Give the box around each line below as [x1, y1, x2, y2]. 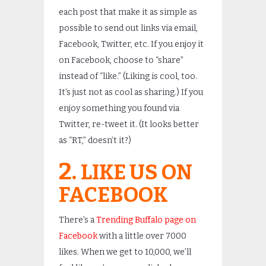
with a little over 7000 [97, 231, 186, 241]
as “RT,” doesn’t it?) [59, 135, 131, 145]
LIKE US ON [81, 160, 192, 185]
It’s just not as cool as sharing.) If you [59, 87, 203, 97]
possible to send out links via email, [59, 23, 198, 33]
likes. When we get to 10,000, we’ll [59, 247, 191, 257]
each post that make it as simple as [59, 7, 197, 17]
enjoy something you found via [59, 103, 179, 113]
